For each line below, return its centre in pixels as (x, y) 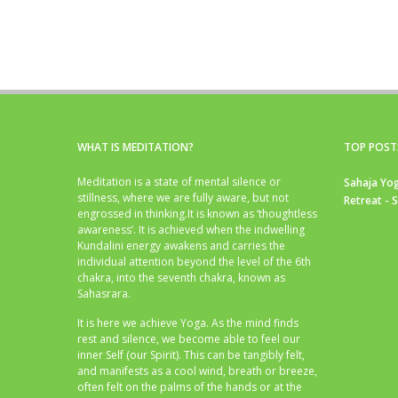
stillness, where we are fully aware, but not (183, 198)
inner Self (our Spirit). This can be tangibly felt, (191, 355)
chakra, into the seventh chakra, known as (181, 278)
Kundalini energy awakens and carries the (181, 246)
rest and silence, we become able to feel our (189, 339)
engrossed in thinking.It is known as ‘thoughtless (197, 214)
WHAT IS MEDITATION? (135, 147)
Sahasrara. (104, 294)
